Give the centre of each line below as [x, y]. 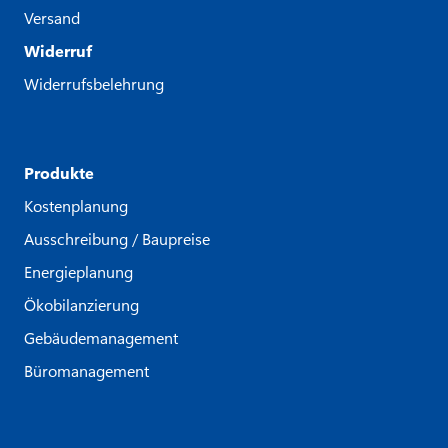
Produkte [59, 172]
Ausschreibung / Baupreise [117, 238]
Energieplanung [78, 271]
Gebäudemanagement [101, 337]
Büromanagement [86, 370]
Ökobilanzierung [81, 304]
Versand [52, 17]
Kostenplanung [76, 205]
